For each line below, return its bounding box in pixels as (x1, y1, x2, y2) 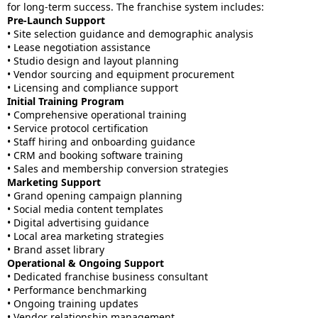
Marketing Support (7, 175, 101, 189)
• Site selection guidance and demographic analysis (7, 27, 253, 40)
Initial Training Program (7, 94, 124, 108)
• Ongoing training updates (7, 297, 138, 310)
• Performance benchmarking (7, 283, 147, 297)
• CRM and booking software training (7, 148, 183, 162)
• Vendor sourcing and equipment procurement (7, 67, 234, 81)
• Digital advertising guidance (7, 216, 149, 229)
